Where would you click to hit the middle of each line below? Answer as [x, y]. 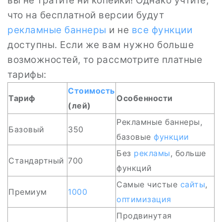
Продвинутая [144, 216]
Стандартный [36, 161]
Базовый [27, 129]
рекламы [152, 153]
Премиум [28, 192]
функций [134, 168]
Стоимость [91, 91]
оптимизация [144, 199]
